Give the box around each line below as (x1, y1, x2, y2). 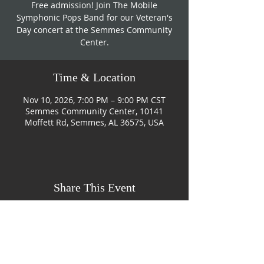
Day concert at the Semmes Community (16, 24, 172, 35)
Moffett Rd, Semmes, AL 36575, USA (25, 117, 164, 128)
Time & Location (53, 71, 136, 84)
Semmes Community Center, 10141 (25, 105, 163, 117)
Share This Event (53, 181, 136, 194)
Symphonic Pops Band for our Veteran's (16, 12, 173, 23)
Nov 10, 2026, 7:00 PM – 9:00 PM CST (23, 94, 166, 105)
